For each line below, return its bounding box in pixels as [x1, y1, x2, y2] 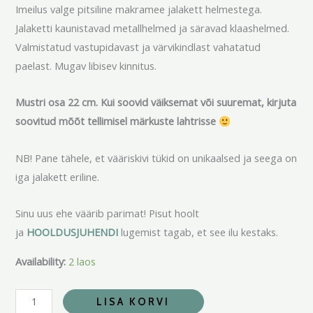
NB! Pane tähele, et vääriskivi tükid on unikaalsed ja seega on [15, 150, 298, 165]
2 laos [68, 254, 96, 268]
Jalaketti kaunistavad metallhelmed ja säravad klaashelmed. [15, 20, 290, 35]
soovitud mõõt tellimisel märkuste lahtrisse [15, 114, 219, 129]
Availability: [15, 254, 66, 268]
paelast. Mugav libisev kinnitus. [15, 58, 157, 73]
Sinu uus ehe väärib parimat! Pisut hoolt [15, 206, 200, 221]
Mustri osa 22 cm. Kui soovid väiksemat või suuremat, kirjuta [15, 95, 297, 110]
